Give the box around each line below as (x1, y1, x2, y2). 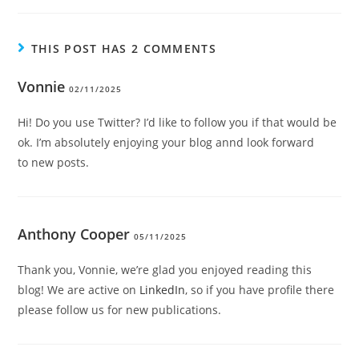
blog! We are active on (18, 282, 140, 298)
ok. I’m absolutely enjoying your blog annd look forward (18, 135, 315, 151)
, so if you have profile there (185, 282, 335, 298)
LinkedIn (139, 282, 186, 298)
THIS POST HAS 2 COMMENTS (30, 41, 216, 57)
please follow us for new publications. (18, 302, 222, 318)
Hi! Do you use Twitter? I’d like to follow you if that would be (18, 115, 337, 131)
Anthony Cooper (18, 224, 131, 244)
